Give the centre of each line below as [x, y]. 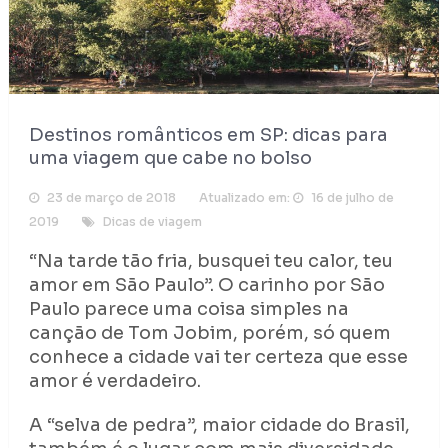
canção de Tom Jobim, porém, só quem [209, 333]
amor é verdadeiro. [114, 381]
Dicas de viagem [152, 222]
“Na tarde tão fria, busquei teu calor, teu [210, 261]
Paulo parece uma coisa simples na [188, 309]
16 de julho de [352, 198]
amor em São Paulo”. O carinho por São [206, 285]
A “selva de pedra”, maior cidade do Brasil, [219, 425]
